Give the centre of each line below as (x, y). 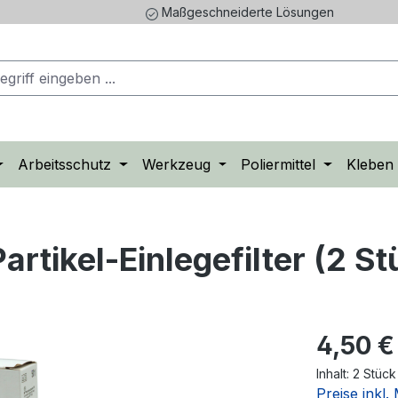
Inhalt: (334, 374)
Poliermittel (279, 165)
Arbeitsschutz (64, 165)
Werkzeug (176, 165)
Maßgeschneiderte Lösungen (246, 12)
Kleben (370, 165)
